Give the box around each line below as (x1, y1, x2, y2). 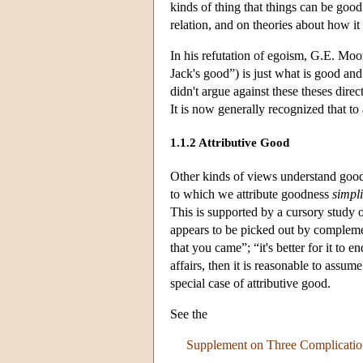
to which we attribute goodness (170, 186, 332, 201)
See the (170, 306, 207, 321)
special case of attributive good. (170, 275, 331, 290)
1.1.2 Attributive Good (170, 136, 289, 150)
